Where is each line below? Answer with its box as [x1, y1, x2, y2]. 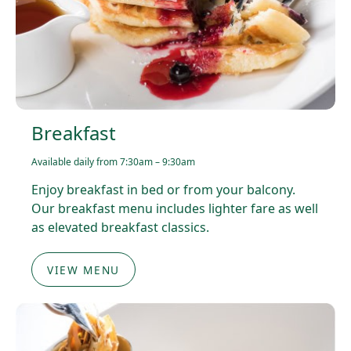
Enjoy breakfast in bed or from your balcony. [31, 180, 295, 198]
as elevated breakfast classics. [31, 218, 209, 236]
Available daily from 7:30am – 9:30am [31, 154, 195, 168]
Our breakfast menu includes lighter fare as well [31, 199, 318, 217]
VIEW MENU [47, 262, 120, 277]
